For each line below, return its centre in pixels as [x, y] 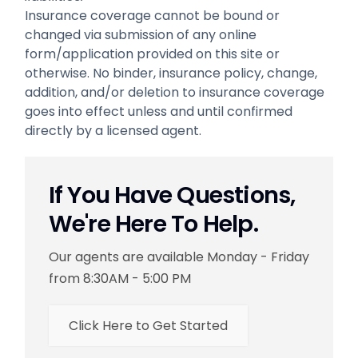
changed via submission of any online [140, 35]
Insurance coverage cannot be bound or [152, 16]
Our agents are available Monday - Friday [179, 257]
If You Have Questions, [172, 195]
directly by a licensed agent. [113, 131]
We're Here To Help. [153, 224]
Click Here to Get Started [148, 326]
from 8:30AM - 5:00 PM [119, 279]
